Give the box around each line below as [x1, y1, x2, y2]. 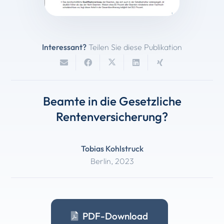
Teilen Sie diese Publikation [86, 42, 182, 52]
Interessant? [42, 42, 86, 52]
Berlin [90, 156, 111, 166]
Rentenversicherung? [56, 109, 168, 124]
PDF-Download [82, 210, 148, 222]
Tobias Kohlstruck [80, 143, 143, 154]
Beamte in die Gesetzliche [42, 93, 181, 109]
